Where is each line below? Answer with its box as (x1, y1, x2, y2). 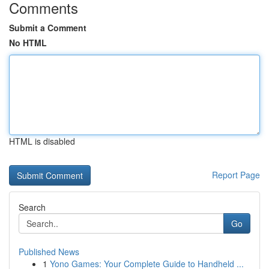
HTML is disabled (9, 135, 75, 147)
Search (19, 201, 46, 213)
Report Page (212, 169, 260, 181)
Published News (19, 246, 79, 258)
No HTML (9, 37, 47, 49)
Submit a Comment (9, 22, 86, 34)
